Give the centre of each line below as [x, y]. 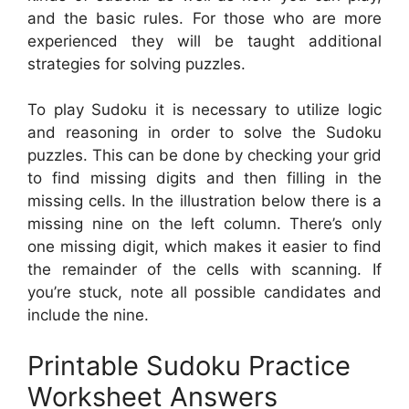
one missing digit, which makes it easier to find [204, 247]
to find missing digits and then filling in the [204, 178]
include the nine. [88, 315]
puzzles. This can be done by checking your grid [204, 156]
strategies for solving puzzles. [136, 63]
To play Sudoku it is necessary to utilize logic [204, 110]
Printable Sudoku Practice [189, 365]
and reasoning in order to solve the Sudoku [204, 133]
